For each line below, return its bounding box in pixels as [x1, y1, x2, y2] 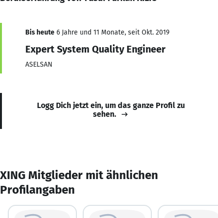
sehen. [93, 109, 116, 119]
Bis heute [25, 28, 54, 36]
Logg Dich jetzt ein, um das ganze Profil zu [37, 100, 185, 110]
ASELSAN [25, 60, 53, 69]
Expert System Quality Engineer [25, 43, 165, 55]
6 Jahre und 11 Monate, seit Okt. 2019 [54, 28, 169, 36]
